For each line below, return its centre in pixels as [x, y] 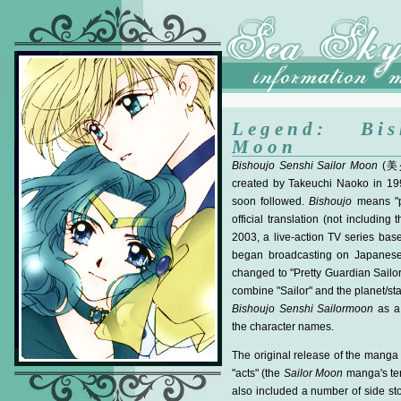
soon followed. [271, 201]
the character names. [283, 327]
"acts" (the [258, 373]
